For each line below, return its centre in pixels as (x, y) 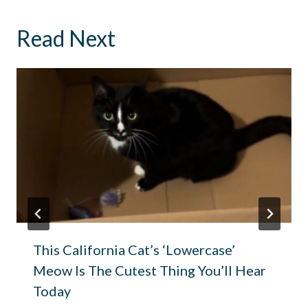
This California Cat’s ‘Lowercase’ (134, 250)
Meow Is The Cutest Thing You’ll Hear (150, 271)
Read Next (66, 38)
